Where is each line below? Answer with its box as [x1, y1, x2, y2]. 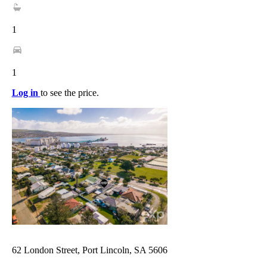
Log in [11, 88, 41, 98]
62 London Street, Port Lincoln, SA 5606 [11, 245, 167, 256]
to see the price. [40, 88, 99, 98]
